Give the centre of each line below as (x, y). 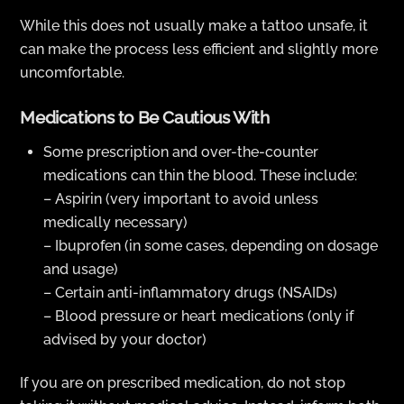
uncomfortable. (73, 72)
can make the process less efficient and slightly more (199, 49)
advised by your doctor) (125, 339)
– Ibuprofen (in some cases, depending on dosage (211, 245)
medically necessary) (115, 222)
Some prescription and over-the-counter (181, 151)
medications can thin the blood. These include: (200, 175)
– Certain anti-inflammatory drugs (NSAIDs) (190, 292)
